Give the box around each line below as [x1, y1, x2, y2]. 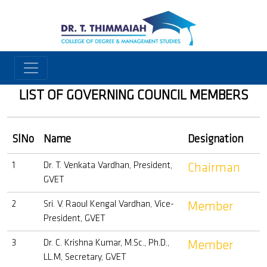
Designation [188, 134, 243, 145]
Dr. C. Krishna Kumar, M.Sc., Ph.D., [44, 238, 169, 248]
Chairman [188, 162, 240, 175]
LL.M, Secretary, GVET [44, 253, 126, 262]
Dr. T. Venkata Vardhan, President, [44, 161, 172, 170]
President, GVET [44, 214, 105, 223]
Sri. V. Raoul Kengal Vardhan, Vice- [44, 200, 174, 209]
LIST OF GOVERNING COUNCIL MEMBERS [18, 89, 249, 103]
